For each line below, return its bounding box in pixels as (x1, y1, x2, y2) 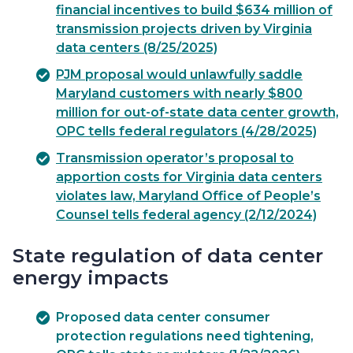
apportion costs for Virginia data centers (56, 169, 322, 184)
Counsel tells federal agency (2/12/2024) (56, 206, 317, 222)
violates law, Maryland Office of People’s (56, 188, 321, 203)
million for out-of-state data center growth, (56, 104, 339, 120)
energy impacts (13, 266, 169, 289)
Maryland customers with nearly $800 (56, 85, 303, 101)
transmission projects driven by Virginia (56, 20, 312, 36)
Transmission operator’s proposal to (56, 150, 294, 165)
